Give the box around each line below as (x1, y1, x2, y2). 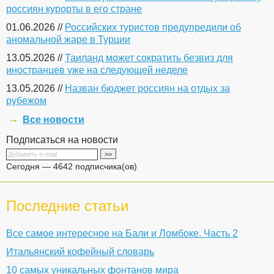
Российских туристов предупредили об (65, 22, 241, 32)
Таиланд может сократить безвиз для (65, 53, 233, 63)
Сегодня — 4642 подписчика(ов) (6, 161, 137, 171)
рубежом (6, 95, 46, 106)
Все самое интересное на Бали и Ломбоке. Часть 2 (6, 228, 238, 239)
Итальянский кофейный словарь (6, 246, 154, 257)
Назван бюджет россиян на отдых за (65, 83, 230, 94)
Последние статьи (6, 198, 128, 214)
